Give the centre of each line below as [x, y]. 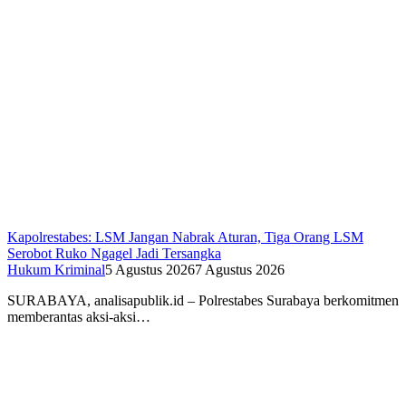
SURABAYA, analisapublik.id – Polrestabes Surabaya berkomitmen [203, 301]
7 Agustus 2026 [240, 270]
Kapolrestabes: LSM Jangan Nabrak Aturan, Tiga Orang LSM [185, 237]
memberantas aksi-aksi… [79, 317]
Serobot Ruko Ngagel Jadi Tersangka [114, 254]
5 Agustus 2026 [150, 270]
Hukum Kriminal [56, 270]
